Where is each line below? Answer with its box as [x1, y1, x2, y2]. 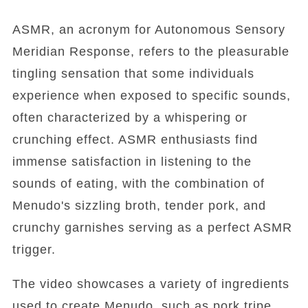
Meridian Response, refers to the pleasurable [12, 45, 289, 58]
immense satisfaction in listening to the [12, 155, 252, 168]
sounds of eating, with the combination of [12, 177, 265, 190]
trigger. [12, 243, 56, 256]
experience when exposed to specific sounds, [12, 89, 291, 102]
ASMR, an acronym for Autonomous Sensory [12, 23, 285, 36]
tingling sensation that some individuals [12, 67, 254, 80]
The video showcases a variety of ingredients [12, 277, 289, 291]
